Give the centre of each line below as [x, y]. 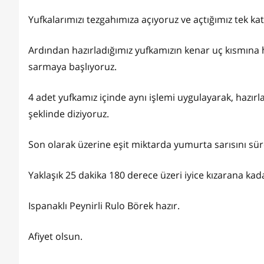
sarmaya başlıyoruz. [74, 67]
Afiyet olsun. [55, 237]
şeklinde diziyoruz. [69, 114]
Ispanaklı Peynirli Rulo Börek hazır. [104, 206]
